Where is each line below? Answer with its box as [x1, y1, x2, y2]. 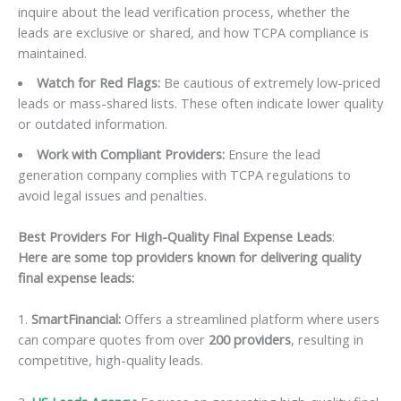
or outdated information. [18, 115, 167, 133]
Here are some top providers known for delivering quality [18, 248, 361, 267]
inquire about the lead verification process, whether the [18, 3, 350, 21]
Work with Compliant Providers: [36, 144, 225, 163]
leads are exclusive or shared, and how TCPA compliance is [18, 23, 369, 42]
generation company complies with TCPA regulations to [18, 165, 351, 183]
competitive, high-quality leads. [18, 351, 203, 370]
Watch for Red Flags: [36, 73, 160, 92]
